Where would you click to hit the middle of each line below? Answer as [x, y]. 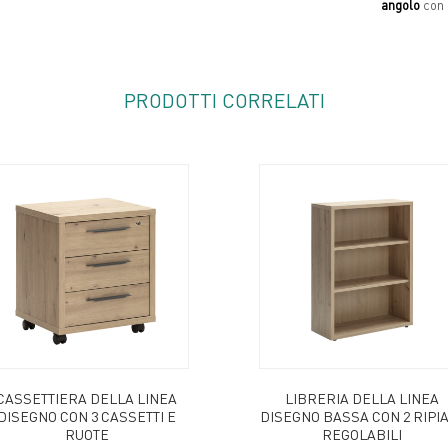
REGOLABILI [361, 433]
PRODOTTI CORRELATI [224, 99]
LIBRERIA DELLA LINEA [361, 397]
